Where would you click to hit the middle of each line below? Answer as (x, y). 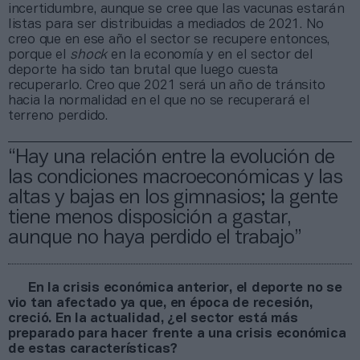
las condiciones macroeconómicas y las (175, 178)
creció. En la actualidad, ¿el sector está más (153, 318)
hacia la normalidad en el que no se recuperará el (159, 100)
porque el (39, 55)
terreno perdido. (58, 116)
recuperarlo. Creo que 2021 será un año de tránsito (167, 85)
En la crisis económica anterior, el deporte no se (185, 288)
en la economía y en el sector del (212, 55)
